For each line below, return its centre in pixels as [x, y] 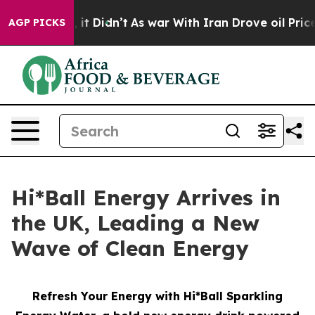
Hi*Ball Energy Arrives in [146, 198]
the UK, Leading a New [135, 223]
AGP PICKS [37, 22]
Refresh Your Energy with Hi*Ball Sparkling [157, 296]
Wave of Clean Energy [130, 248]
